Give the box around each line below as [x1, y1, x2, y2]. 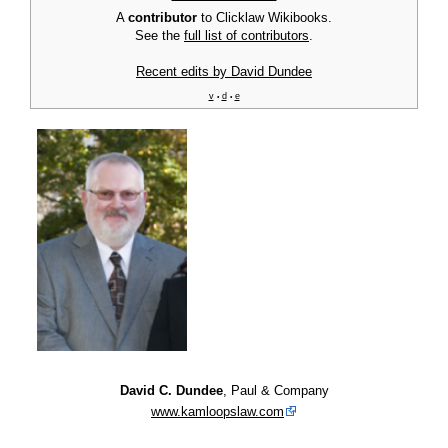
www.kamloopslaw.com [151, 404, 284, 420]
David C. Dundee [119, 383, 223, 399]
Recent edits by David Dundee [136, 64, 312, 80]
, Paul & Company [222, 383, 329, 399]
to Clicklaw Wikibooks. [197, 10, 332, 26]
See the [135, 28, 184, 44]
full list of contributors [184, 28, 309, 44]
